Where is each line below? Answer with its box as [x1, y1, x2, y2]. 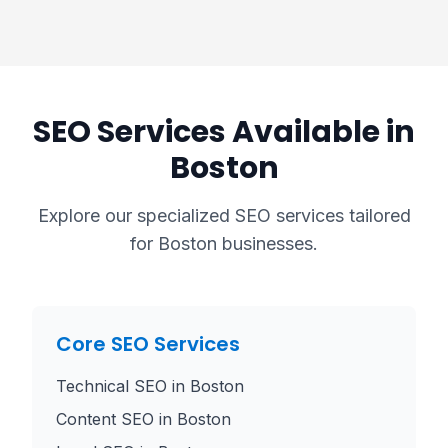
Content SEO [56, 409, 154, 429]
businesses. [217, 233, 318, 254]
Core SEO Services [56, 330, 240, 358]
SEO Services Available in [33, 111, 415, 153]
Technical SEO [56, 376, 167, 396]
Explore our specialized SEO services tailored [37, 205, 411, 226]
